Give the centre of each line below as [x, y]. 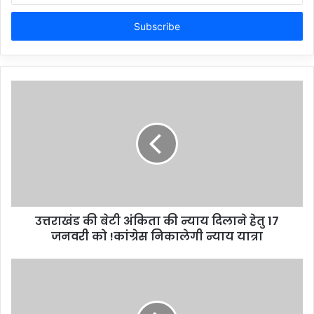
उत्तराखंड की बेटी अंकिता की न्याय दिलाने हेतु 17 [157, 221]
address [28, 27]
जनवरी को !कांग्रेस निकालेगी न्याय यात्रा [157, 237]
